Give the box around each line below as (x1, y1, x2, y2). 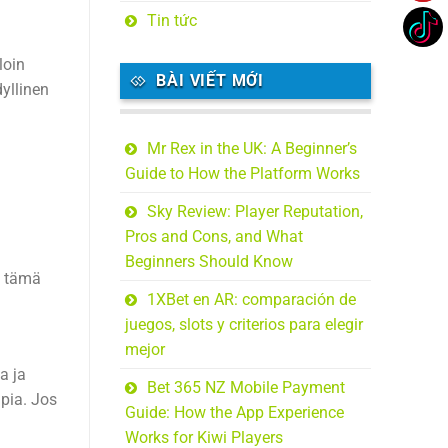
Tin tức (146, 10, 197, 30)
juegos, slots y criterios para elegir (124, 315, 363, 335)
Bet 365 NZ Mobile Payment (146, 378, 345, 398)
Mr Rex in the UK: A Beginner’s (146, 139, 357, 159)
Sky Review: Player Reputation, (146, 202, 363, 222)
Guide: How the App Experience (124, 403, 344, 423)
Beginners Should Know (124, 252, 293, 272)
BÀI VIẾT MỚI (156, 70, 264, 90)
